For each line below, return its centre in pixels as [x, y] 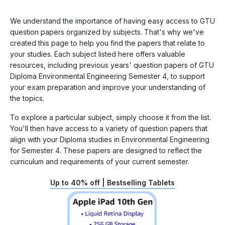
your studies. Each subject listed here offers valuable [98, 54]
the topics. [27, 98]
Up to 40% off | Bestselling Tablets [113, 182]
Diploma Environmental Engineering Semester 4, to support [107, 76]
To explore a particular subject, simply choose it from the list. [110, 117]
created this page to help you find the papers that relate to [107, 43]
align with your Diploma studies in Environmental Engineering [110, 139]
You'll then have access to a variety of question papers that [109, 128]
